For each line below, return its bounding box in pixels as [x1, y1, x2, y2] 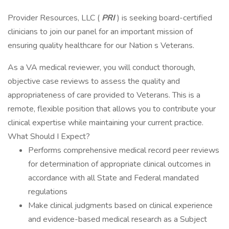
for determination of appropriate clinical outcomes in [28, 158, 211, 170]
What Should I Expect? [8, 131, 90, 142]
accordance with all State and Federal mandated [28, 172, 199, 184]
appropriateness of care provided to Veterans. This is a [8, 89, 200, 101]
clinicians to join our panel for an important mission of [8, 26, 193, 37]
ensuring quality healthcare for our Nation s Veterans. [8, 40, 194, 51]
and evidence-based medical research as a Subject [28, 214, 207, 225]
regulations [28, 186, 67, 197]
